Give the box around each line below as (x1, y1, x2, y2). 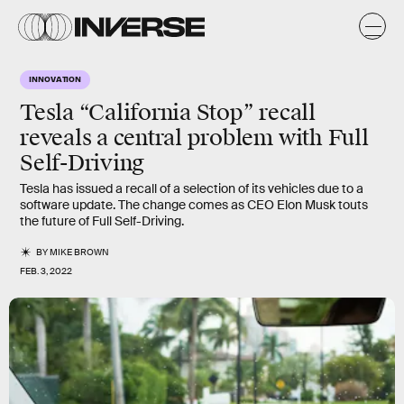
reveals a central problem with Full (20, 124, 369, 151)
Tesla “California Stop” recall (20, 99, 316, 126)
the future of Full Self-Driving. (20, 213, 184, 229)
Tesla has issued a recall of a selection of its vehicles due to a (20, 180, 363, 197)
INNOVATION (29, 73, 82, 84)
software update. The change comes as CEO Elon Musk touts (20, 197, 368, 213)
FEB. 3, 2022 (20, 265, 72, 277)
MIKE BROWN (50, 246, 110, 258)
